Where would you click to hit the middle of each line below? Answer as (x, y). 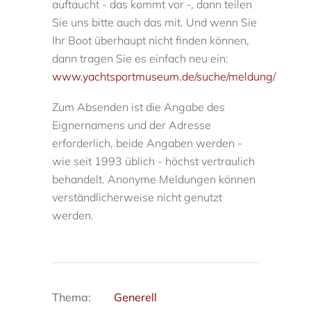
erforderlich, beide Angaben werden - (148, 143)
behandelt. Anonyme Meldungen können (154, 179)
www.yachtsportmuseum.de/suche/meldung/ (164, 77)
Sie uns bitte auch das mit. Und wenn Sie (155, 23)
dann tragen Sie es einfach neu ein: (141, 59)
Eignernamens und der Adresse (132, 125)
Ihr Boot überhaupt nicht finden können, (151, 41)
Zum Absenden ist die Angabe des (139, 107)
